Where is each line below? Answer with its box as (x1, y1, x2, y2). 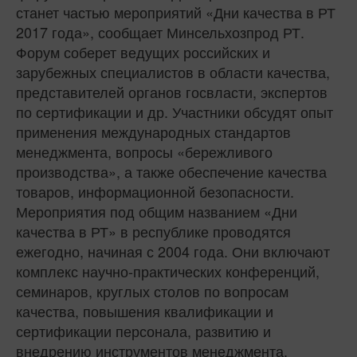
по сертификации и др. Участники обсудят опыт (16, 100, 333, 122)
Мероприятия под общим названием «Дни (16, 200, 297, 222)
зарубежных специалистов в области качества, (16, 61, 330, 82)
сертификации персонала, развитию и (16, 320, 271, 341)
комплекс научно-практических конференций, (16, 260, 320, 281)
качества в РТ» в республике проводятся (16, 220, 291, 241)
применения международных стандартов (16, 120, 291, 142)
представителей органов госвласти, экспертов (16, 80, 328, 102)
